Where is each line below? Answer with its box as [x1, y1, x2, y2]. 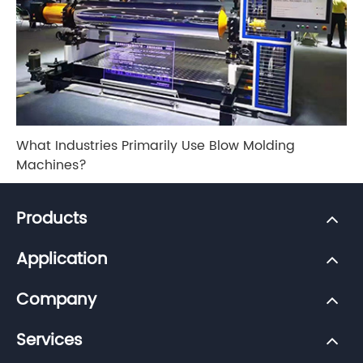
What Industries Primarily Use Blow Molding [16, 135, 295, 156]
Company [16, 286, 96, 314]
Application [16, 246, 108, 273]
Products [16, 205, 88, 233]
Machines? [16, 154, 87, 176]
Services [16, 327, 83, 354]
